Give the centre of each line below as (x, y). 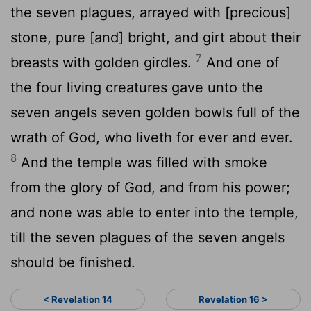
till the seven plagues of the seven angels (148, 237)
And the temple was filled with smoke (142, 162)
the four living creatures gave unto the (137, 87)
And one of (241, 62)
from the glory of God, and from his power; (150, 187)
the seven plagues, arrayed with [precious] (151, 12)
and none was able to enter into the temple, (154, 212)
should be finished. (73, 262)
